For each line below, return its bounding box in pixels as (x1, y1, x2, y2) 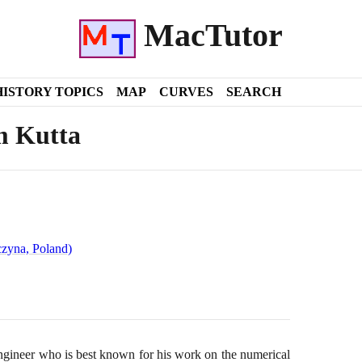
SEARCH (226, 84, 281, 99)
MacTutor (136, 17, 284, 53)
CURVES (159, 84, 213, 99)
